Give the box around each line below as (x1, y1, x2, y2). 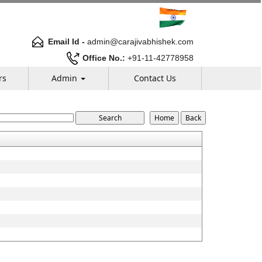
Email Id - (48, 36, 85, 46)
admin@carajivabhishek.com (85, 36, 194, 46)
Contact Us (134, 73, 176, 84)
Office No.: (82, 53, 125, 63)
